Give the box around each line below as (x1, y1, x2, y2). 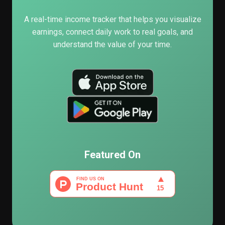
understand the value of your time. (53, 40, 172, 49)
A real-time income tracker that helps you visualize (24, 15, 201, 24)
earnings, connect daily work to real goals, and (32, 27, 193, 37)
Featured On (84, 149, 141, 161)
